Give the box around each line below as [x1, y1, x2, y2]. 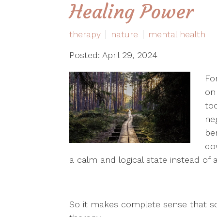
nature [110, 29, 138, 39]
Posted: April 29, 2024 [69, 50, 157, 60]
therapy [69, 29, 101, 39]
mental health [148, 29, 205, 39]
